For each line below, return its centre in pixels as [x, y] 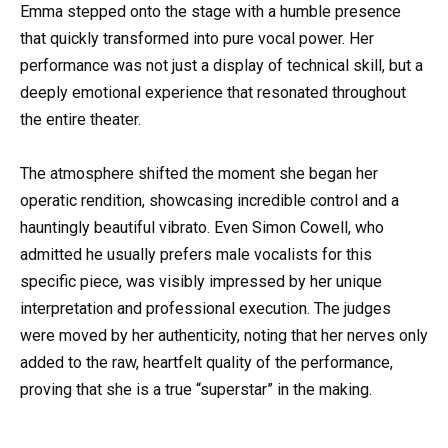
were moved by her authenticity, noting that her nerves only [224, 335]
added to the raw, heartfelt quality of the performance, [206, 362]
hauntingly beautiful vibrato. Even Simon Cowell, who [202, 227]
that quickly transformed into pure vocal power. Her [197, 38]
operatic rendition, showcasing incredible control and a [209, 200]
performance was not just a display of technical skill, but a [221, 65]
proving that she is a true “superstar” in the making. [196, 389]
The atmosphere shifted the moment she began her [199, 173]
